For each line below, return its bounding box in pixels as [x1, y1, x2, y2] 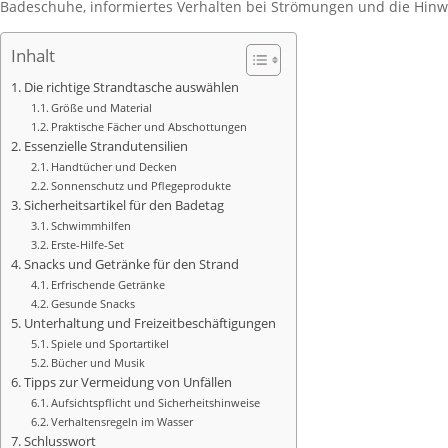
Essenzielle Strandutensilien [23, 138, 188, 155]
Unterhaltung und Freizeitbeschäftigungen [23, 315, 276, 332]
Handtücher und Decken [51, 159, 178, 174]
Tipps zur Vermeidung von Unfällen [23, 374, 232, 391]
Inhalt [11, 44, 55, 68]
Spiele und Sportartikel [51, 336, 170, 351]
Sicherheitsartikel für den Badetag [23, 197, 224, 214]
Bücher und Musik [51, 355, 146, 370]
